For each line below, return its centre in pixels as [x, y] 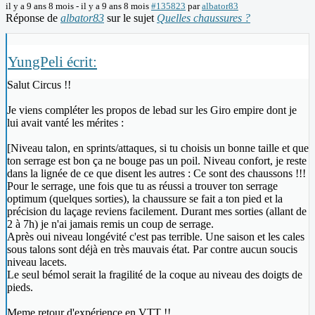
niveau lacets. [37, 262]
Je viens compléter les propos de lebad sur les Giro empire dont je [152, 110]
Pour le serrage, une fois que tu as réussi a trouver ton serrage [142, 186]
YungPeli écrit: [52, 62]
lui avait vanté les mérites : [65, 123]
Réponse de [33, 18]
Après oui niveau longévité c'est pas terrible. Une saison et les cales [156, 237]
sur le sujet [130, 18]
